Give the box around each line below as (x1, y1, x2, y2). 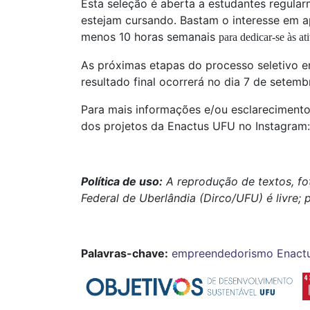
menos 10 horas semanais (81, 30, 219, 44)
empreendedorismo (172, 246, 273, 261)
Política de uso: (81, 174, 163, 189)
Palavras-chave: (81, 246, 168, 261)
